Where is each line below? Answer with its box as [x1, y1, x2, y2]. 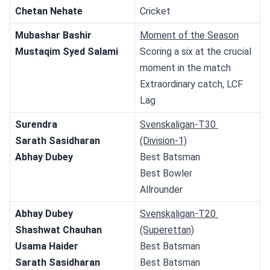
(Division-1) [140, 134, 187, 146]
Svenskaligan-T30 [140, 118, 216, 130]
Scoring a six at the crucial [140, 45, 251, 57]
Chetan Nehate [15, 5, 83, 17]
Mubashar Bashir [15, 29, 92, 41]
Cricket [140, 5, 171, 17]
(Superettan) [140, 224, 194, 236]
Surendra [15, 118, 57, 130]
